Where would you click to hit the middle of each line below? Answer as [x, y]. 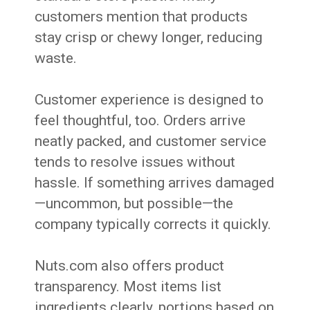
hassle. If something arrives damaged [155, 183]
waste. [56, 58]
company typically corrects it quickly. [153, 225]
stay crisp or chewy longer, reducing [149, 38]
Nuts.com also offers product [130, 266]
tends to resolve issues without [135, 162]
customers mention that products [142, 17]
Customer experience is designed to [149, 100]
